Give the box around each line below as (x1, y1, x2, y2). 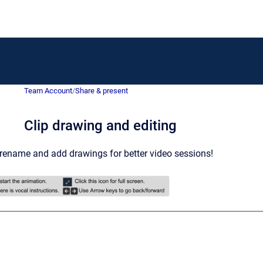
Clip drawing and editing (24, 117, 177, 134)
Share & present (75, 86, 128, 95)
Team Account (24, 86, 72, 95)
